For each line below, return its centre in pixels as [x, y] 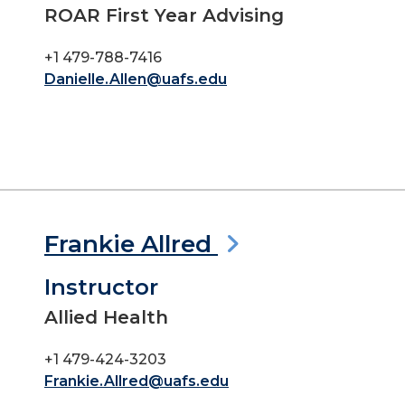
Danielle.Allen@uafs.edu [136, 79]
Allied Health [106, 317]
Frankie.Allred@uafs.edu [137, 381]
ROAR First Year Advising [164, 15]
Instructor [101, 287]
